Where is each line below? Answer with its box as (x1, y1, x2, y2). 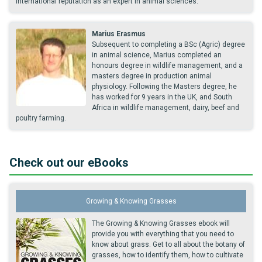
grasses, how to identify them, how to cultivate (92, 250, 243, 259)
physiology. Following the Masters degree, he (92, 82, 237, 91)
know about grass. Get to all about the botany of (92, 240, 245, 249)
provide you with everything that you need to (92, 229, 234, 238)
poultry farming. (16, 113, 66, 122)
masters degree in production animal (92, 71, 212, 80)
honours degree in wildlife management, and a (92, 61, 243, 70)
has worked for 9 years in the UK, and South (92, 92, 232, 101)
